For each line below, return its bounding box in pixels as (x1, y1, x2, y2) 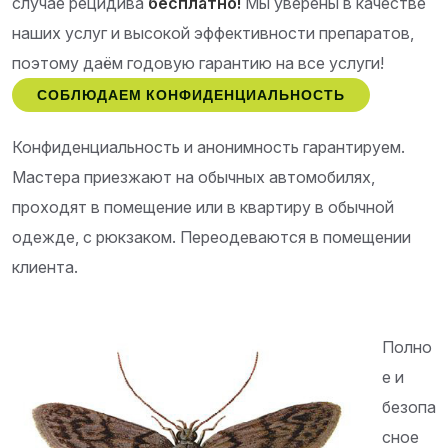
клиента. (12, 257, 78, 278)
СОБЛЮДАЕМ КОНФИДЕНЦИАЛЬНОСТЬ (37, 86, 345, 105)
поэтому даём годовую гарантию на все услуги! (12, 53, 384, 74)
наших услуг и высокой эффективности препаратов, (12, 23, 414, 44)
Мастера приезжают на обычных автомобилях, (12, 167, 375, 188)
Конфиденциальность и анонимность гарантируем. (12, 137, 405, 158)
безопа (382, 397, 436, 418)
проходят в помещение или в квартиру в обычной (12, 197, 394, 218)
